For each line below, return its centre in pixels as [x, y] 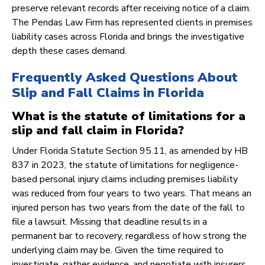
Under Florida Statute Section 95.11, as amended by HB [130, 151]
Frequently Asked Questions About [125, 78]
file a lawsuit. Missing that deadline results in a [109, 222]
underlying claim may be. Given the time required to [118, 251]
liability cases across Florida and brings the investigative [128, 37]
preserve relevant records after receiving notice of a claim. [131, 9]
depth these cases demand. [69, 51]
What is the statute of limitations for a [129, 117]
